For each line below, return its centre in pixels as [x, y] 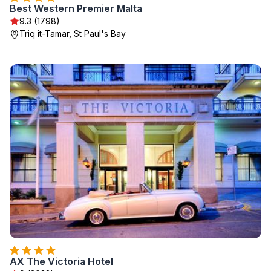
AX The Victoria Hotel [61, 261]
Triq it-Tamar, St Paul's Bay [73, 34]
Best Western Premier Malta [76, 8]
